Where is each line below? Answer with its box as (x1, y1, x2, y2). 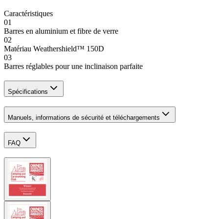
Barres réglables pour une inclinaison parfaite (4, 62, 143, 70)
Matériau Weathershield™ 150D (4, 44, 104, 53)
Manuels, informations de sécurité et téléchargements (8, 113, 160, 121)
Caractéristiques (4, 9, 53, 18)
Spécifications (8, 88, 48, 95)
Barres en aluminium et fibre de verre (4, 26, 118, 35)
